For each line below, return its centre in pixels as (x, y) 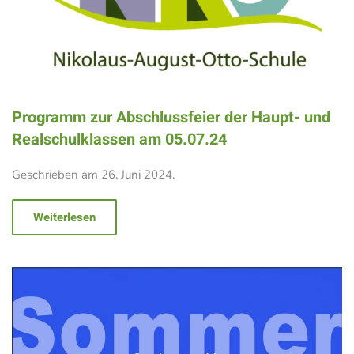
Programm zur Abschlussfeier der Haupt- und (171, 118)
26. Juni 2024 (137, 175)
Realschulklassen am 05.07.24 (119, 140)
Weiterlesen (64, 218)
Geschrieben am (56, 175)
